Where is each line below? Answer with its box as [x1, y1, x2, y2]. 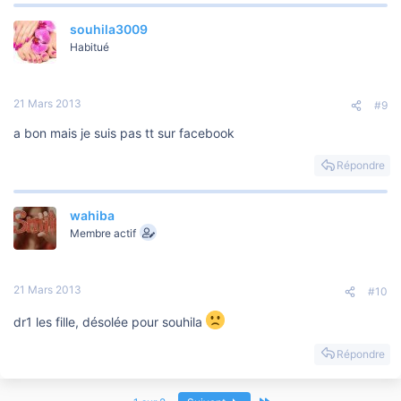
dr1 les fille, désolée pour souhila [13, 313, 206, 329]
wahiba [70, 208, 115, 224]
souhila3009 [70, 21, 148, 38]
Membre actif [70, 226, 136, 241]
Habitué [70, 40, 109, 55]
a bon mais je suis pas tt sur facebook [13, 125, 235, 141]
